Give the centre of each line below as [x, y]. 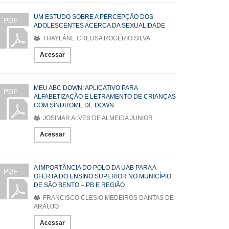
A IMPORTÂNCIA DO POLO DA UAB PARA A [95, 168]
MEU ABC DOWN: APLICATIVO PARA [86, 88]
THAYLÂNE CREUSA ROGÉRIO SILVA [96, 38]
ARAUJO [46, 207]
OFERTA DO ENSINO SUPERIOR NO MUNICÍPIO [102, 176]
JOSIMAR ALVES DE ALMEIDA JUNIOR [97, 118]
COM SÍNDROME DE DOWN [74, 105]
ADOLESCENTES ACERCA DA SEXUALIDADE [99, 26]
